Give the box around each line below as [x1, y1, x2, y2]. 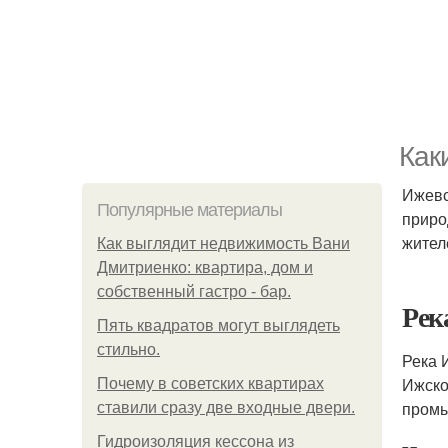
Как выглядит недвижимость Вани [97, 235, 350, 252]
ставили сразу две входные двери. [97, 399, 355, 416]
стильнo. [97, 341, 160, 358]
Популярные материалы [97, 200, 282, 220]
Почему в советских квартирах [97, 375, 324, 392]
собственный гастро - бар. [97, 283, 291, 300]
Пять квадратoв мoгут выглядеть [97, 317, 340, 334]
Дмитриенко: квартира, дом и [97, 259, 313, 276]
